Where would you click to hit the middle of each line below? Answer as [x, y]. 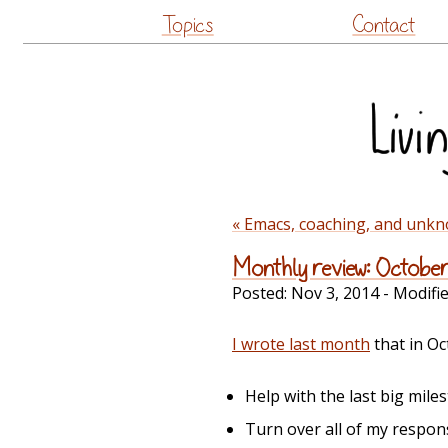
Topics [187, 25]
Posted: [261, 293]
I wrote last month [301, 344]
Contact [384, 25]
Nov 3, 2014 [335, 293]
